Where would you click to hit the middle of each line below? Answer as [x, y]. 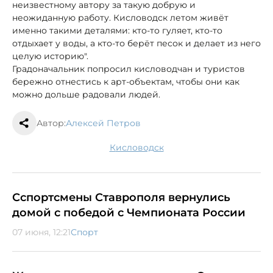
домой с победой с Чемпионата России [129, 212]
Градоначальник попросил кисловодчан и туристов [129, 69]
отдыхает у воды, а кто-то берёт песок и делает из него [136, 43]
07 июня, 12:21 [41, 232]
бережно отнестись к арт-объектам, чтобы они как [126, 81]
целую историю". [50, 56]
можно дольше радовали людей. [86, 94]
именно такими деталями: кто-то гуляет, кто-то [117, 30]
